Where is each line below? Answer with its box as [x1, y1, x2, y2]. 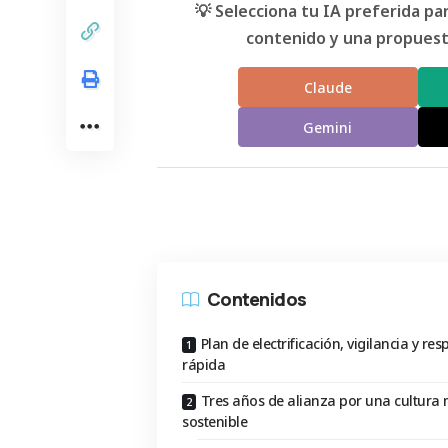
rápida [182, 355, 225, 375]
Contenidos [207, 286, 307, 311]
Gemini [303, 117, 353, 137]
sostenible [182, 412, 247, 432]
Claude [303, 77, 352, 97]
